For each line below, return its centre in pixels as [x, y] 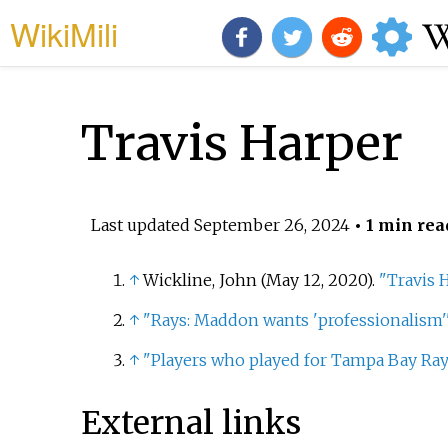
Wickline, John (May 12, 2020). [260, 280]
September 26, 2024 [271, 224]
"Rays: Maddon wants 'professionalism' [294, 320]
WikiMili [64, 33]
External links [190, 422]
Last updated [142, 224]
